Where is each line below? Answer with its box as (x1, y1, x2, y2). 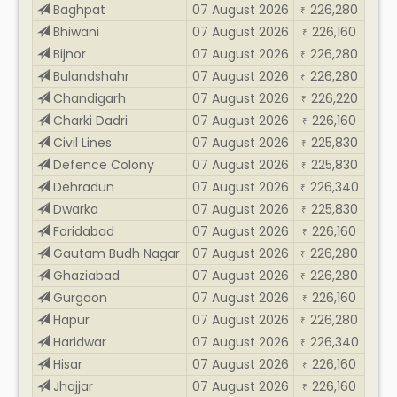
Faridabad (50, 222, 114, 240)
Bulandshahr (50, 66, 129, 85)
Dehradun (50, 177, 114, 196)
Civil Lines (50, 133, 112, 152)
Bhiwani (50, 22, 99, 41)
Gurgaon (50, 288, 107, 307)
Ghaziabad (50, 266, 120, 284)
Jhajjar (50, 377, 93, 395)
